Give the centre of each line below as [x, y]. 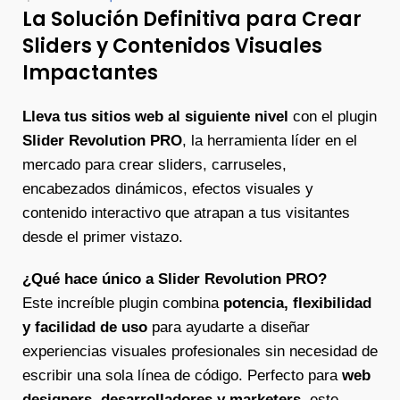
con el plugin [333, 117]
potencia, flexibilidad [297, 303]
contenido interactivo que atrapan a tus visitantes [186, 213]
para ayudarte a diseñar [229, 327]
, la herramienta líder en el [270, 141]
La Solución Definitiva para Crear [192, 19]
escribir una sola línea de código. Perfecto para [182, 375]
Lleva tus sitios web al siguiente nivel [155, 117]
